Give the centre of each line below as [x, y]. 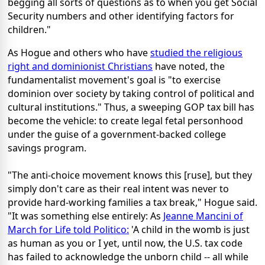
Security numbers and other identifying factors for [121, 16]
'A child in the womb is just [189, 229]
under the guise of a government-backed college [117, 134]
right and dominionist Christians [80, 66]
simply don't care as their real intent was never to [118, 188]
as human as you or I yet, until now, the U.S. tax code [125, 243]
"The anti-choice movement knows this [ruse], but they [130, 175]
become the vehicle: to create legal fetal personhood [125, 120]
